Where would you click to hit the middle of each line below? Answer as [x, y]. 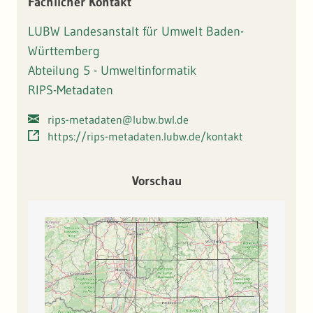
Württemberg [64, 51]
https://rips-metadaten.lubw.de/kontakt [145, 136]
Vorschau [156, 181]
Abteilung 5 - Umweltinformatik [112, 71]
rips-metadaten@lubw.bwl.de [118, 119]
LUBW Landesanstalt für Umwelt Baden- [136, 31]
